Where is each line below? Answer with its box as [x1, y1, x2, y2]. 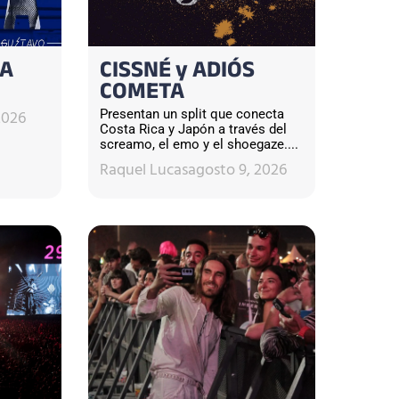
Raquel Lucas [99, 156, 188, 187]
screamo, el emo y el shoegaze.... [99, 135, 298, 152]
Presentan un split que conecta [99, 105, 284, 122]
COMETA [99, 74, 184, 114]
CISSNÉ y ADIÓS [99, 53, 255, 93]
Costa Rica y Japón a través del [99, 120, 287, 137]
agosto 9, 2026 [187, 156, 287, 187]
